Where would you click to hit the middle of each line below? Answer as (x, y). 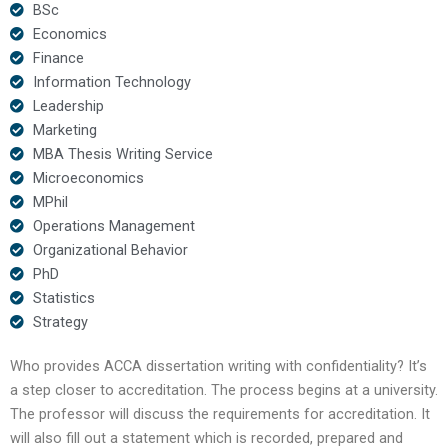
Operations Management (113, 225)
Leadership (68, 105)
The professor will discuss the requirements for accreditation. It (220, 413)
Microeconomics (88, 177)
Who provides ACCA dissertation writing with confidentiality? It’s (218, 365)
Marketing (64, 129)
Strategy (60, 321)
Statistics (63, 297)
